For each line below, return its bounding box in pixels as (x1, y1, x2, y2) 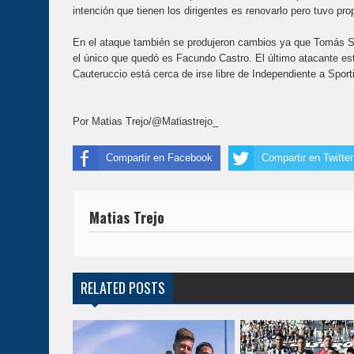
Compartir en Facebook (106, 152, 213, 164)
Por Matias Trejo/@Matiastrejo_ (73, 115, 218, 128)
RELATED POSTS (81, 277, 165, 299)
